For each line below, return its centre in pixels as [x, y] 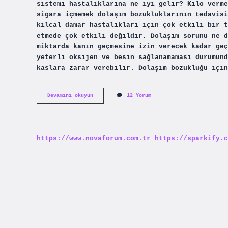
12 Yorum [139, 96]
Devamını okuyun [70, 96]
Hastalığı [106, 109]
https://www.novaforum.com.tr [94, 138]
